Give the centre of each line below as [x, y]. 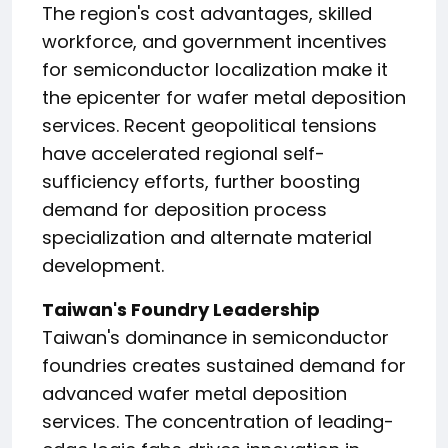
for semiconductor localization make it [215, 69]
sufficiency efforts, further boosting [201, 181]
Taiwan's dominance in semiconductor [215, 337]
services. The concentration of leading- [218, 421]
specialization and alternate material [207, 237]
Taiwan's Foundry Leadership [181, 309]
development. [103, 265]
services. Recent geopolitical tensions [209, 125]
